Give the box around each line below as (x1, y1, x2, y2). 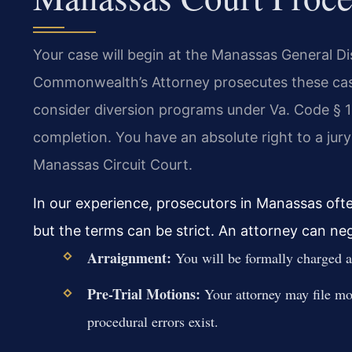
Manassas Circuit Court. (33, 156, 192, 173)
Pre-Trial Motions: (86, 284, 200, 305)
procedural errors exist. (86, 312, 218, 332)
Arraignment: (86, 247, 171, 269)
